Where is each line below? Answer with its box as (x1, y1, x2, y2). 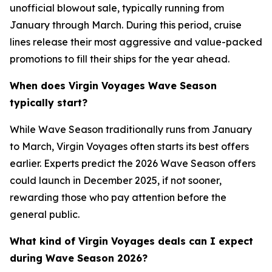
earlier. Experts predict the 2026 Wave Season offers (10, 157, 256, 169)
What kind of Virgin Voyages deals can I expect (10, 235, 253, 247)
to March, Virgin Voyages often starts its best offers (10, 140, 249, 152)
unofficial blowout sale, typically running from (10, 2, 224, 14)
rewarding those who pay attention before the (10, 191, 226, 203)
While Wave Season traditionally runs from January (10, 123, 252, 135)
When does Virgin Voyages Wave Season (10, 80, 217, 92)
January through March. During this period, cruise (10, 19, 242, 31)
